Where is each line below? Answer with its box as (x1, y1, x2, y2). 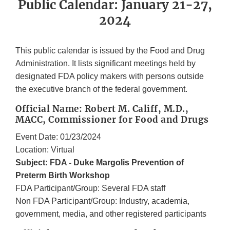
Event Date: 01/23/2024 (15, 132, 101, 142)
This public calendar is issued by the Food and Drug (15, 46, 205, 55)
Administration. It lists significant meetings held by (15, 59, 196, 68)
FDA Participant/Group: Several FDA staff (15, 184, 165, 193)
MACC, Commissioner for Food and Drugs (15, 114, 209, 126)
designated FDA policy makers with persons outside (15, 72, 204, 81)
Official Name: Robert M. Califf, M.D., (15, 103, 188, 115)
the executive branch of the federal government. (15, 85, 187, 94)
